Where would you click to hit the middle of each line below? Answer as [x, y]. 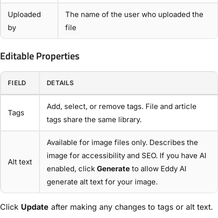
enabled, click [72, 169]
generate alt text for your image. [102, 182]
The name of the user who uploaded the [134, 15]
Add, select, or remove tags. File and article [122, 107]
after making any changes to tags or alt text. [131, 207]
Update [35, 207]
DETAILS [60, 83]
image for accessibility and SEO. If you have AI [127, 156]
